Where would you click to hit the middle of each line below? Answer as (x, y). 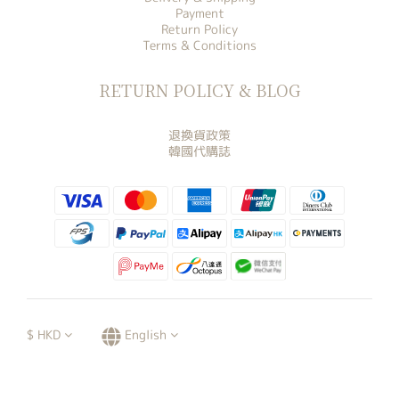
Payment (199, 13)
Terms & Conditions (199, 45)
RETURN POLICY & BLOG (199, 90)
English (146, 335)
